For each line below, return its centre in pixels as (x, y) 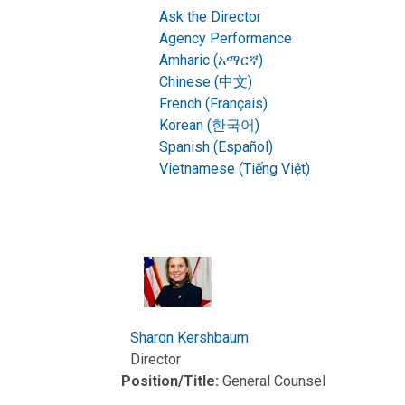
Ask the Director (211, 16)
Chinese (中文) (206, 81)
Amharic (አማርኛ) (212, 60)
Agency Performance (226, 38)
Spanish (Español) (217, 146)
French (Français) (214, 103)
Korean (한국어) (210, 125)
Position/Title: (172, 381)
